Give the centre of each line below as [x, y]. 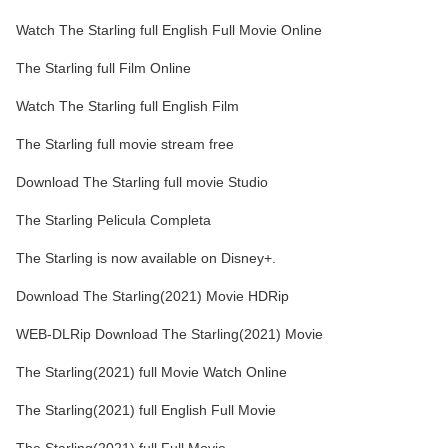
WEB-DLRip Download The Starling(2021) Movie [169, 334]
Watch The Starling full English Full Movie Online [169, 30]
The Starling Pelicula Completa [113, 220]
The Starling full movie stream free [125, 144]
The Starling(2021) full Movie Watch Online [151, 372]
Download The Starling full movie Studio [142, 182]
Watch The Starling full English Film [127, 106]
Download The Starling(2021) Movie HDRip [152, 296]
